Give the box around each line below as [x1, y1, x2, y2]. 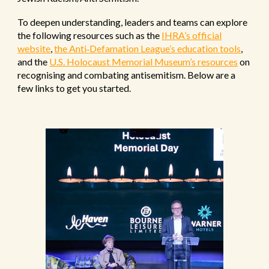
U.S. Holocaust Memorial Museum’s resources [49, 56, 238, 67]
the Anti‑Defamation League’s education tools [54, 43, 241, 54]
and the [17, 56, 50, 67]
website [17, 43, 51, 54]
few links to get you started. [17, 82, 133, 94]
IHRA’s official [162, 29, 222, 41]
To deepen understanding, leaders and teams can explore [17, 16, 248, 28]
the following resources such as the [17, 29, 162, 41]
